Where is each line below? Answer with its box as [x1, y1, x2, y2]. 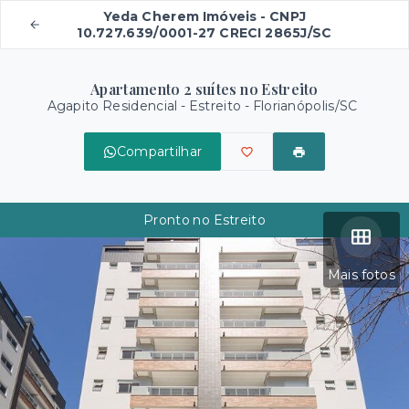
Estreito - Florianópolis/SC [188, 98, 358, 114]
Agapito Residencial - [47, 98, 189, 114]
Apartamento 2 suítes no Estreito [90, 79, 319, 99]
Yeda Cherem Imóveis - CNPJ [102, 8, 307, 25]
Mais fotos [327, 267, 395, 283]
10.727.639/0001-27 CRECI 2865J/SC [77, 25, 332, 41]
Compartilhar [116, 143, 203, 160]
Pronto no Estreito [143, 212, 266, 228]
